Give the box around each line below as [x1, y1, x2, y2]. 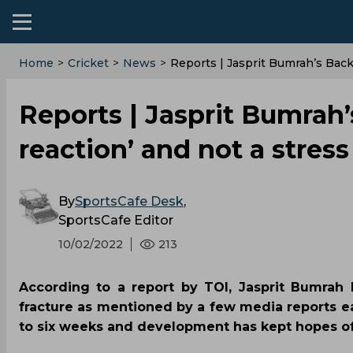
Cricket [68, 56, 109, 70]
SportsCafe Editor [58, 213, 173, 228]
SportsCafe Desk [75, 194, 184, 209]
